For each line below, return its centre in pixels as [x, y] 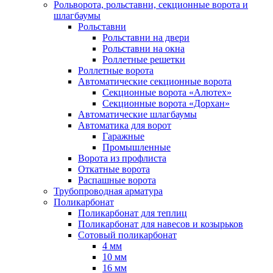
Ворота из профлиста [122, 158]
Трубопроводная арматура [108, 191]
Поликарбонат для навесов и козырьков [161, 224]
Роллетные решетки [144, 59]
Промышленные [136, 147]
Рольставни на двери [146, 37]
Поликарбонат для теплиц [133, 213]
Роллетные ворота [116, 70]
